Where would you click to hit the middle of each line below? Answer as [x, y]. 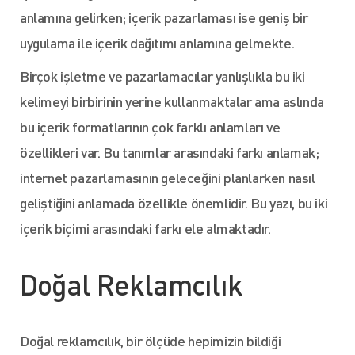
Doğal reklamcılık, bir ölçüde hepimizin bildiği [151, 340]
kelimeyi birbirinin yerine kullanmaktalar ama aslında [172, 101]
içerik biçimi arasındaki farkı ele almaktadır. [145, 228]
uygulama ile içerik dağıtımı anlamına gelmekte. [157, 42]
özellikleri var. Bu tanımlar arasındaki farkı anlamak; [170, 152]
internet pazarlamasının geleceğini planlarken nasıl [168, 177]
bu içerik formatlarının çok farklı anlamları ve [150, 126]
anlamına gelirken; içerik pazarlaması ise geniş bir [164, 17]
